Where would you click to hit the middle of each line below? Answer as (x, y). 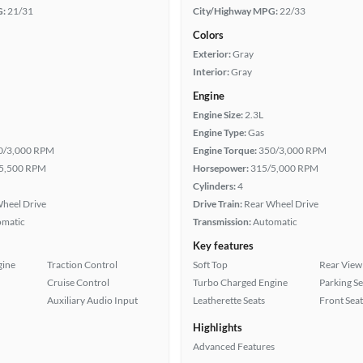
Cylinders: (214, 186)
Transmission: (222, 222)
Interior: (211, 72)
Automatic (275, 222)
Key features (223, 246)
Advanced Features (234, 346)
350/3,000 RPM (293, 150)
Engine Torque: (225, 150)
